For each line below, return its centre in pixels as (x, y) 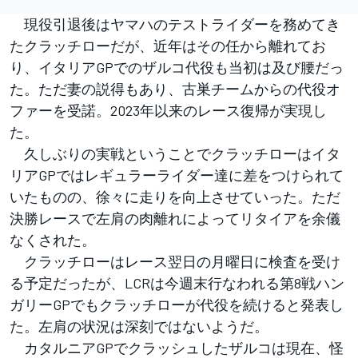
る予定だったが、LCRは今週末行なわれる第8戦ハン (177, 283)
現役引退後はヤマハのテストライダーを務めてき (175, 24)
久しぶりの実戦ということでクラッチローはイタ (175, 154)
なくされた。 (53, 240)
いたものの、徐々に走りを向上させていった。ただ (175, 197)
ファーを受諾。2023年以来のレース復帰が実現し (168, 111)
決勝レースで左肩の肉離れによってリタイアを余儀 (175, 219)
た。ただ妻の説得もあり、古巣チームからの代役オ (175, 89)
